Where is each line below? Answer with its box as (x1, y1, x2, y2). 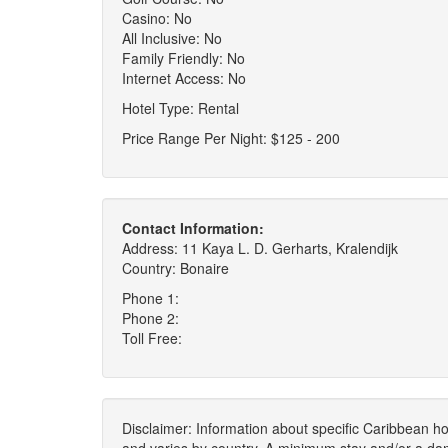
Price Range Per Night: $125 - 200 (122, 128, 340, 148)
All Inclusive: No (122, 28, 222, 48)
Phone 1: (122, 288, 179, 308)
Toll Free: (122, 328, 182, 348)
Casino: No (122, 8, 192, 28)
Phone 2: (122, 308, 179, 328)
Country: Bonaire (122, 258, 229, 278)
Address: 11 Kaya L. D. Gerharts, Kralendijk (122, 238, 398, 258)
